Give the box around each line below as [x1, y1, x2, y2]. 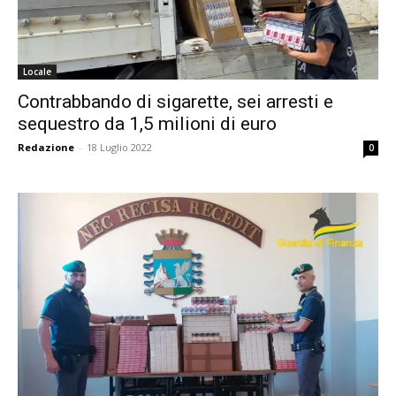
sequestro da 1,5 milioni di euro [18, 112, 277, 134]
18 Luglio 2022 [87, 140, 152, 154]
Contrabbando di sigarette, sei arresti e [18, 90, 333, 112]
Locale [23, 65, 51, 78]
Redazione [18, 140, 74, 154]
